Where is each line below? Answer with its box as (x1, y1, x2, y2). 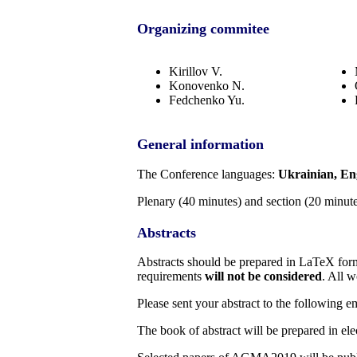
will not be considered (205, 269, 322, 284)
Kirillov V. (169, 65, 222, 78)
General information (137, 136, 264, 152)
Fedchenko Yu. (169, 93, 245, 107)
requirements (137, 269, 205, 284)
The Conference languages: (137, 167, 278, 181)
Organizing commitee (137, 21, 269, 37)
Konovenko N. (169, 79, 245, 92)
